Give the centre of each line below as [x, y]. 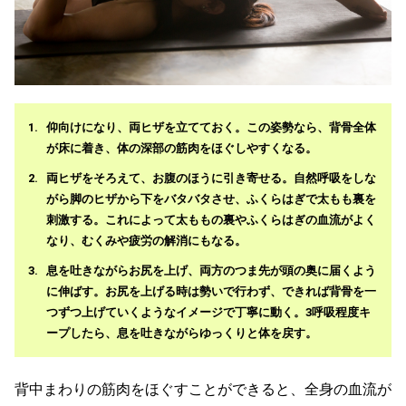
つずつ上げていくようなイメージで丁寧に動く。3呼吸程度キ [208, 313]
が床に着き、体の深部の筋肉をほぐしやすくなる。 [182, 149]
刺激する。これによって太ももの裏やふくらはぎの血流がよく [211, 220]
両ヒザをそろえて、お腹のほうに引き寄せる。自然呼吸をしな [211, 179]
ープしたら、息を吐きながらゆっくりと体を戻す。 [182, 333]
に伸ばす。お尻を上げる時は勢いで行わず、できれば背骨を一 [211, 292]
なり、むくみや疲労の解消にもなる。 [146, 241]
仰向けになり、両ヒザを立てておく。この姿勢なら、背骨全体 [211, 128]
